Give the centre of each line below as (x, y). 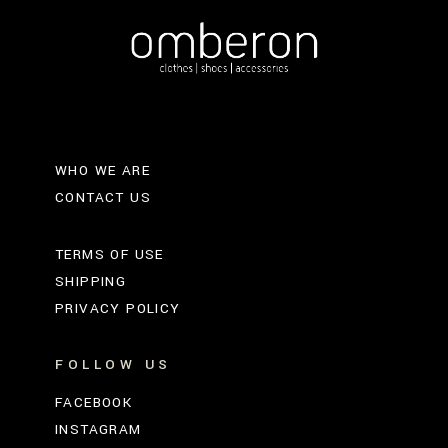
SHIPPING (91, 281)
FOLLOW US (113, 364)
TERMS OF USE (109, 254)
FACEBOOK (94, 402)
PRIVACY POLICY (118, 308)
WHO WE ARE (102, 170)
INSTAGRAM (98, 429)
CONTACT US (103, 197)
